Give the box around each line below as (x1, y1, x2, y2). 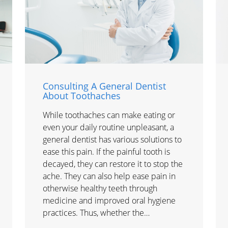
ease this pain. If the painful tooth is (43, 146, 170, 158)
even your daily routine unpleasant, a (43, 122, 174, 133)
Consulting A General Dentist (43, 80, 166, 93)
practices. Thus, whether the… (43, 207, 150, 219)
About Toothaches (43, 90, 121, 102)
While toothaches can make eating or (43, 109, 175, 121)
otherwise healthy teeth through (43, 183, 157, 194)
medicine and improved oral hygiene (43, 195, 176, 207)
